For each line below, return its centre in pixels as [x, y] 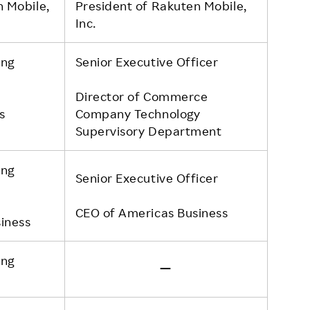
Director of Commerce [142, 96]
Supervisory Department [148, 130]
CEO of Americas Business [152, 212]
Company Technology [138, 113]
